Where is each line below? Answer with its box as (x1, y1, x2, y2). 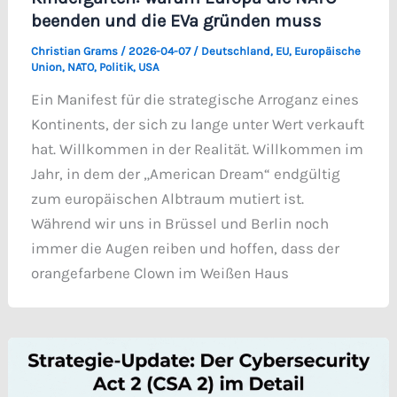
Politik (98, 59, 133, 74)
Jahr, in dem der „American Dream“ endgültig (30, 164, 340, 183)
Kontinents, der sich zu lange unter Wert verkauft (30, 114, 364, 133)
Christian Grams (30, 43, 121, 58)
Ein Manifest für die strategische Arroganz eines (30, 90, 359, 108)
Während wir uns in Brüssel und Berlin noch (30, 214, 329, 232)
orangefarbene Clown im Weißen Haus (30, 263, 289, 282)
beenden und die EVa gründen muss (30, 10, 322, 31)
